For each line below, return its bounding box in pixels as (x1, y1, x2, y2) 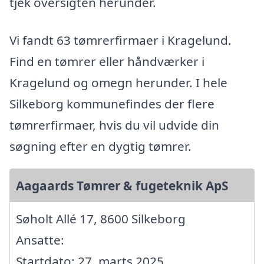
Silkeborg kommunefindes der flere (9, 95, 214, 113)
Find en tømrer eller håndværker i (9, 53, 204, 70)
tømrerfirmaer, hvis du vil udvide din (9, 117, 219, 134)
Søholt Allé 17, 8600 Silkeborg (16, 210, 186, 227)
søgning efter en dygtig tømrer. (9, 138, 192, 155)
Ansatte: (16, 232, 64, 249)
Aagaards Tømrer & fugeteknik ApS (16, 177, 228, 194)
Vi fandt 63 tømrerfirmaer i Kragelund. (9, 32, 232, 49)
